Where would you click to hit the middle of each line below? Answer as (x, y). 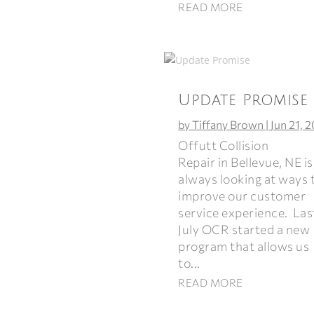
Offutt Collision (224, 145)
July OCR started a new (244, 229)
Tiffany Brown (228, 124)
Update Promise (243, 100)
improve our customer (242, 195)
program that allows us (244, 246)
